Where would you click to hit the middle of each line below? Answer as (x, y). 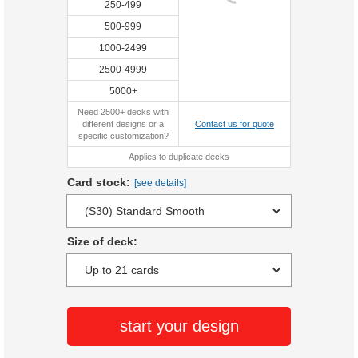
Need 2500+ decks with (123, 112)
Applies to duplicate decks (179, 157)
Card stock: (99, 182)
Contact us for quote (235, 124)
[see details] (160, 183)
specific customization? (123, 136)
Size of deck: (102, 241)
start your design (179, 326)
